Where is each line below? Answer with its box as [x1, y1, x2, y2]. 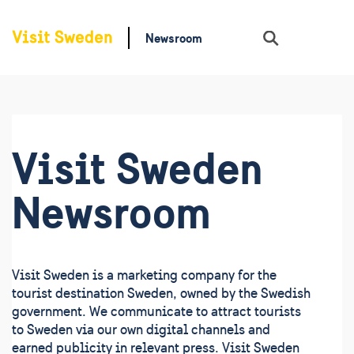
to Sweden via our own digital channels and [12, 321, 270, 338]
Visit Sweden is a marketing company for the [12, 266, 277, 284]
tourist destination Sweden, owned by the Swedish [12, 284, 311, 302]
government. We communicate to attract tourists [12, 303, 301, 320]
